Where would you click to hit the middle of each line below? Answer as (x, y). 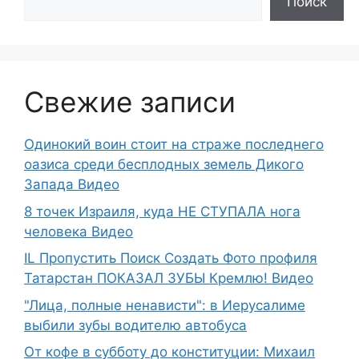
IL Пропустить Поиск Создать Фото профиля (171, 258)
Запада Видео (72, 185)
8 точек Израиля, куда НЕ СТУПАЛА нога (162, 211)
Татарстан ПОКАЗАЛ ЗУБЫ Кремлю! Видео (169, 278)
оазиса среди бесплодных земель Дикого (164, 165)
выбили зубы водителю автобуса (135, 325)
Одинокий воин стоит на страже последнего (174, 145)
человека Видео (79, 231)
